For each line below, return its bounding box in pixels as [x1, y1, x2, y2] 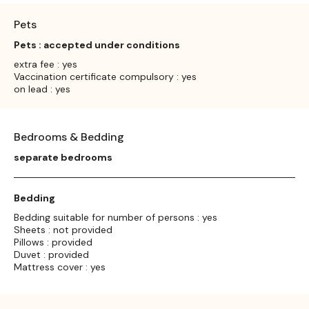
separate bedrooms [14, 150, 112, 163]
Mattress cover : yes [14, 260, 106, 273]
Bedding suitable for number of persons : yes [14, 210, 217, 223]
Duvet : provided [14, 248, 89, 261]
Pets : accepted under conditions [14, 38, 180, 51]
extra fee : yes [14, 57, 77, 70]
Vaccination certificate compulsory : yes [14, 70, 197, 83]
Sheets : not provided [14, 223, 112, 236]
